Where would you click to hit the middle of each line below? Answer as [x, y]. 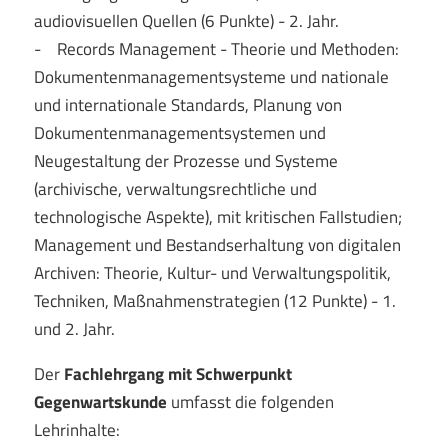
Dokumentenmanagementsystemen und [179, 132]
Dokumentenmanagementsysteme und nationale [211, 76]
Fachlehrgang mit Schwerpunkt [177, 373]
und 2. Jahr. [74, 328]
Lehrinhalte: [76, 429]
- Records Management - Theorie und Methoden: [216, 48]
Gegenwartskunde [100, 401]
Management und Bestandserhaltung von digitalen [217, 244]
